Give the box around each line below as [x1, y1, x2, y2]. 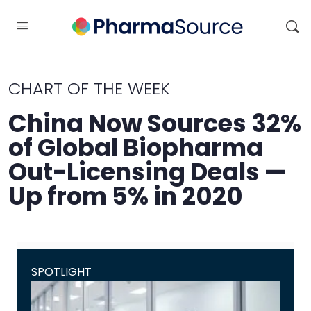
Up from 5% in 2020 [8, 179, 243, 213]
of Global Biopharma [8, 131, 263, 165]
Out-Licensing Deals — [8, 155, 287, 189]
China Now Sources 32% [8, 106, 301, 140]
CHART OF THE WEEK [8, 77, 170, 100]
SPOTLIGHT [31, 264, 92, 280]
